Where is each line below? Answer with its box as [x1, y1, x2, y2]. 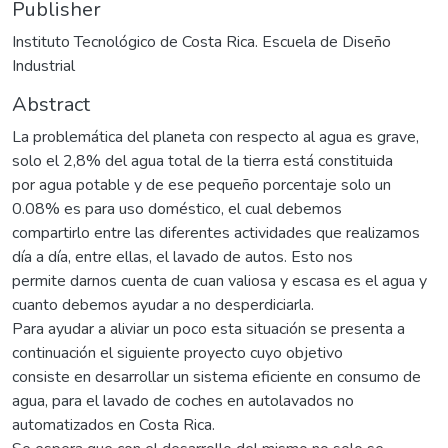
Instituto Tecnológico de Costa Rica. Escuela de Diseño [12, 30, 391, 53]
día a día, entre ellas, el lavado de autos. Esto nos [12, 245, 353, 268]
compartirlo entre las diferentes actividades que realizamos [12, 221, 420, 244]
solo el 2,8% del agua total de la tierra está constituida [12, 149, 393, 172]
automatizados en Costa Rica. [12, 413, 215, 436]
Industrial [12, 54, 75, 77]
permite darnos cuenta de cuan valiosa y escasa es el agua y [12, 269, 427, 292]
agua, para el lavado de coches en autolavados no [12, 389, 354, 412]
